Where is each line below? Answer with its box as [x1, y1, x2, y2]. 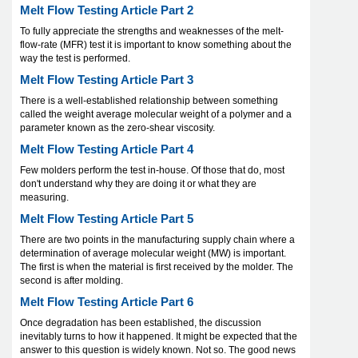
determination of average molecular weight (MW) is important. [20, 248, 286, 260]
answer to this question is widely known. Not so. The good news [20, 344, 296, 356]
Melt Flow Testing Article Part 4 [20, 142, 193, 157]
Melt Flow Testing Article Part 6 [20, 295, 193, 309]
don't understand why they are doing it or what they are [20, 178, 257, 190]
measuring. [20, 192, 69, 204]
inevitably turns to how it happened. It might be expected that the [20, 331, 297, 343]
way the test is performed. [20, 53, 130, 65]
